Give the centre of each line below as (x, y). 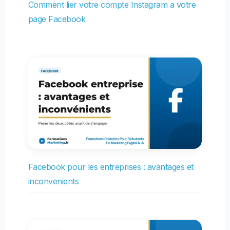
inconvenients (53, 181)
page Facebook (57, 19)
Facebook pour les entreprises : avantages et (111, 167)
